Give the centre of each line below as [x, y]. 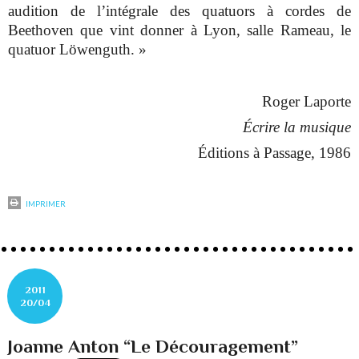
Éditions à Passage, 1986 [274, 152]
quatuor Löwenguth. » [78, 50]
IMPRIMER [45, 203]
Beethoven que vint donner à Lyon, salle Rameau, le [179, 30]
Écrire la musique [296, 127]
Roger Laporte [306, 101]
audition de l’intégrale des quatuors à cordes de [179, 11]
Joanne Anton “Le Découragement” [153, 347]
